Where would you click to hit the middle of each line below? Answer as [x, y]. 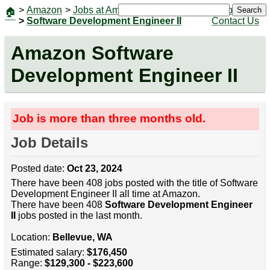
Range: [27, 263]
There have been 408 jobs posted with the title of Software [134, 183]
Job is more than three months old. [109, 119]
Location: [31, 237]
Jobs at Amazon [107, 10]
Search [249, 10]
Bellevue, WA [82, 237]
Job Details [49, 143]
